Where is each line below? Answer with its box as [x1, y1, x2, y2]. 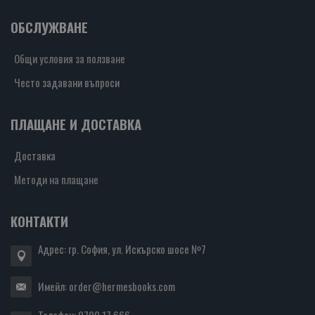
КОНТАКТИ [11, 212, 68, 231]
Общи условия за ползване [14, 51, 125, 67]
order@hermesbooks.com [69, 278, 175, 295]
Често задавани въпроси [14, 75, 120, 91]
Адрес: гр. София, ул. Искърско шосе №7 [38, 241, 206, 257]
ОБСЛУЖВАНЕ [11, 18, 88, 37]
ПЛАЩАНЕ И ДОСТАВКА [11, 115, 141, 134]
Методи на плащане [14, 172, 98, 188]
